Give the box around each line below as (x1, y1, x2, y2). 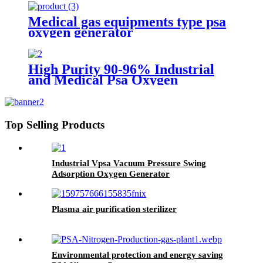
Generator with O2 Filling (28, 83, 187, 99)
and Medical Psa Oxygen (28, 72, 178, 88)
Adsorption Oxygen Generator (52, 168, 170, 178)
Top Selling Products (5, 119, 104, 131)
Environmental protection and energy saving (52, 249, 223, 259)
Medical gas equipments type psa (28, 14, 226, 29)
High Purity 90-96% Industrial (28, 62, 214, 77)
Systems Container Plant (28, 93, 177, 109)
